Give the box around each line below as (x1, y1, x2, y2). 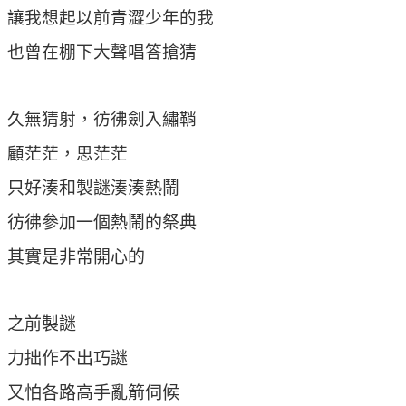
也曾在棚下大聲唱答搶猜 (7, 42, 197, 62)
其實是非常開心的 (7, 246, 145, 266)
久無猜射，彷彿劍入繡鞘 (7, 109, 197, 129)
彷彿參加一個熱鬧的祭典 (7, 212, 197, 232)
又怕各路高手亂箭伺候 (7, 382, 179, 402)
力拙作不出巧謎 (7, 348, 128, 368)
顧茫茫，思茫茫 (7, 143, 128, 163)
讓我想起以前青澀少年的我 (7, 7, 214, 27)
